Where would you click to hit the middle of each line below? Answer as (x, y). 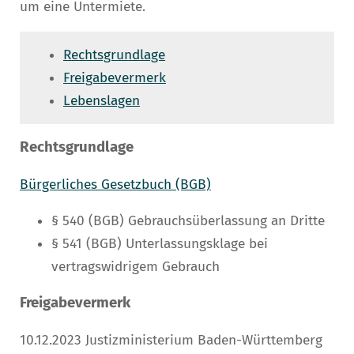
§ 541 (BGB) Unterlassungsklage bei (160, 244)
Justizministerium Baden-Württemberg (202, 340)
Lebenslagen (102, 100)
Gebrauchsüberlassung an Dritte (224, 221)
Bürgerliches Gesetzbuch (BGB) (115, 184)
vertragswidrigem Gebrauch (136, 267)
